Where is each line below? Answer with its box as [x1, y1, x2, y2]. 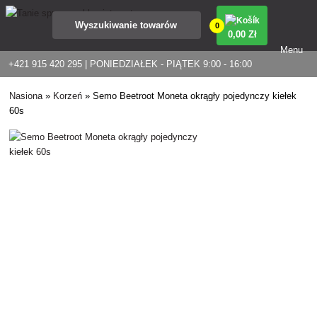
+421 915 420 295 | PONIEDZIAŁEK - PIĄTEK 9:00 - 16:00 [8, 59, 252, 69]
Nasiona [9, 91, 43, 101]
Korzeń [53, 91, 83, 101]
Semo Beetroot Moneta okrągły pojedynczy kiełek [93, 91, 297, 101]
